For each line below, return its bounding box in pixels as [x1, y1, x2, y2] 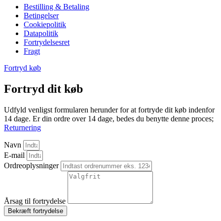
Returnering [4, 123, 41, 132]
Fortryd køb [4, 63, 41, 72]
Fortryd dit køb [4, 82, 83, 95]
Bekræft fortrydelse [8, 207, 63, 215]
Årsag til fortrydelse [4, 196, 68, 205]
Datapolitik [24, 29, 58, 37]
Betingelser [24, 11, 59, 20]
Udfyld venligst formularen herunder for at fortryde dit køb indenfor [4, 105, 215, 114]
